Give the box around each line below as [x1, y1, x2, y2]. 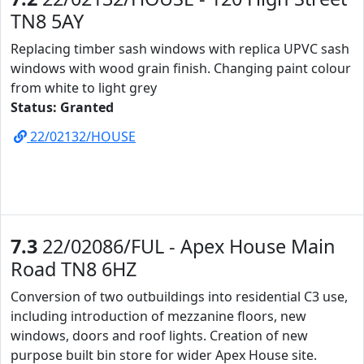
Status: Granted [11, 98, 114, 116]
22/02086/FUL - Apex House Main [37, 233, 336, 259]
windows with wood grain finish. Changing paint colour [11, 59, 351, 77]
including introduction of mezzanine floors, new [11, 307, 306, 325]
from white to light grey [11, 79, 157, 97]
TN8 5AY [11, 8, 84, 34]
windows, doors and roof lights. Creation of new [11, 327, 308, 344]
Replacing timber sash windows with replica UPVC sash [11, 40, 349, 58]
